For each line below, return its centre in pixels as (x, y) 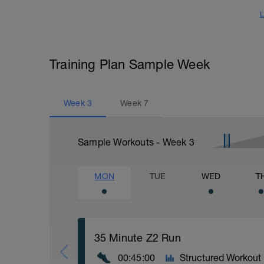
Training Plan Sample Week (130, 64)
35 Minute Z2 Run (137, 238)
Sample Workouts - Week (133, 142)
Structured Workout (221, 258)
